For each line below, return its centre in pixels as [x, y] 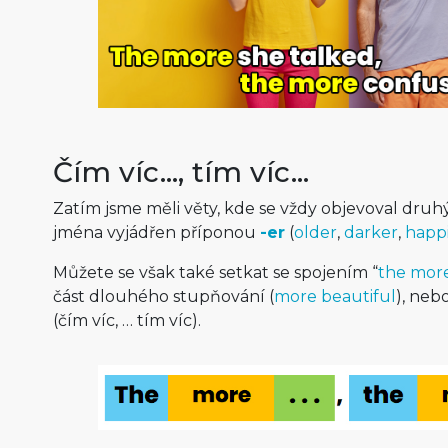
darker [370, 233]
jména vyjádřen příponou [156, 233]
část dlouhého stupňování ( [163, 297]
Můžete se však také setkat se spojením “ [215, 273]
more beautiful [334, 297]
